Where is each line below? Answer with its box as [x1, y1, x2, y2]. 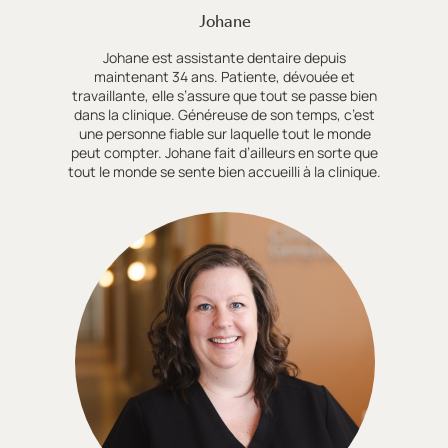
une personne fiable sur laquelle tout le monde [78, 124, 371, 144]
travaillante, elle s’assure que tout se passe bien [72, 86, 378, 106]
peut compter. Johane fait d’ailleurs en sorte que [71, 143, 379, 163]
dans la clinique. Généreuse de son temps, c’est [74, 105, 376, 125]
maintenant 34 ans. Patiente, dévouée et [94, 67, 356, 87]
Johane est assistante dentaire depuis [103, 48, 347, 68]
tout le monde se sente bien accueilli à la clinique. [68, 162, 382, 182]
